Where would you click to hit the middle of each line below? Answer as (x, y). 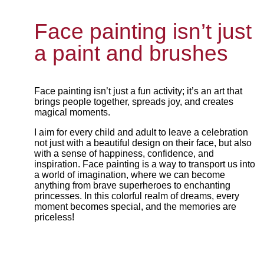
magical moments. (72, 112)
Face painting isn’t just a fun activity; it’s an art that (138, 91)
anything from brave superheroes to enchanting (132, 185)
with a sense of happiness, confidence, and (124, 154)
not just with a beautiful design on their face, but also (143, 143)
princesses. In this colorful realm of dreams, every (137, 196)
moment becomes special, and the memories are (135, 207)
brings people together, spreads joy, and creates (134, 102)
